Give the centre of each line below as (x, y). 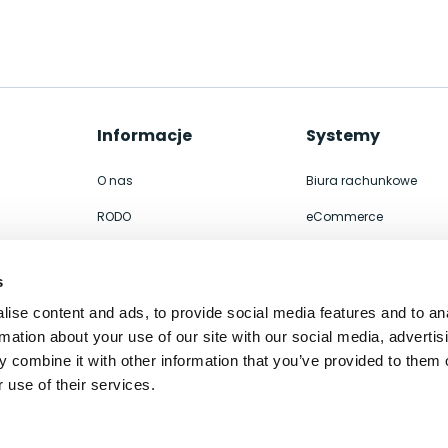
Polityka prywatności (159, 324)
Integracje (336, 252)
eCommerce (344, 216)
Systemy (342, 135)
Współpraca (134, 252)
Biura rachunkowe (361, 180)
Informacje (144, 135)
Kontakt (119, 288)
